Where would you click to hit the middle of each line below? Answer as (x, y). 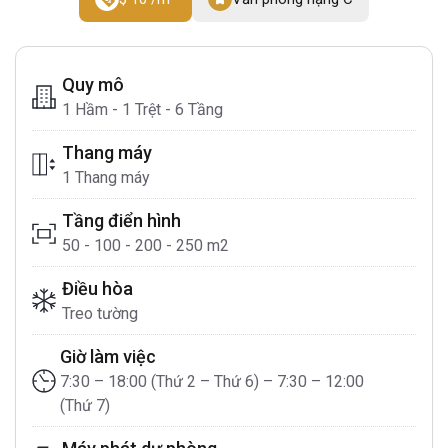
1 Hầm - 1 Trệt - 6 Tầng (142, 109)
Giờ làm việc (107, 356)
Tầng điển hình (121, 220)
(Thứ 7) (84, 405)
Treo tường (100, 313)
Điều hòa (97, 288)
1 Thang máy (106, 177)
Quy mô (93, 84)
